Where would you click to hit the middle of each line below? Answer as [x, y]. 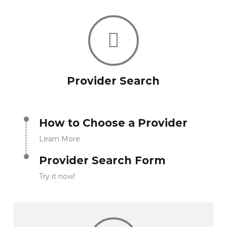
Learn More [59, 139]
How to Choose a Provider [113, 123]
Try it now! [57, 177]
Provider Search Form [102, 161]
